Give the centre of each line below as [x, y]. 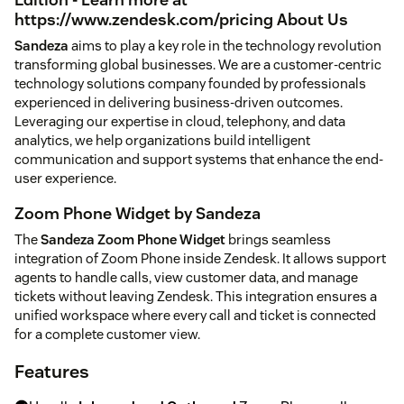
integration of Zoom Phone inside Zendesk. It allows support [200, 259]
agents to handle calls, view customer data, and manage [186, 278]
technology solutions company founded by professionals [190, 83]
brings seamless [278, 240]
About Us [311, 19]
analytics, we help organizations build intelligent [162, 140]
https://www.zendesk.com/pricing [144, 19]
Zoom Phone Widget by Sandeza [138, 213]
